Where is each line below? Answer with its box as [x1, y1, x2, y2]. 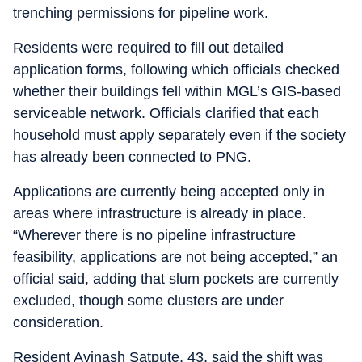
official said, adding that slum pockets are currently [13, 271, 339, 287]
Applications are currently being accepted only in [13, 183, 325, 200]
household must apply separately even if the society [13, 127, 346, 143]
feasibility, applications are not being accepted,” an [13, 249, 338, 265]
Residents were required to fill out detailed [13, 40, 284, 56]
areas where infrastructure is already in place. [13, 205, 306, 221]
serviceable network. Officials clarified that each [13, 105, 319, 121]
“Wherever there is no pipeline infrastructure [13, 227, 296, 243]
